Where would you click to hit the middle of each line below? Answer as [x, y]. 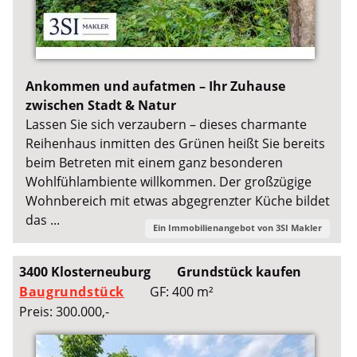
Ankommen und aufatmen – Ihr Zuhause [156, 86]
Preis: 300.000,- [65, 312]
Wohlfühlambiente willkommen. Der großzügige [169, 181]
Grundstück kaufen [239, 272]
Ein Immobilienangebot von [214, 228]
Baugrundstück [72, 292]
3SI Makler [298, 228]
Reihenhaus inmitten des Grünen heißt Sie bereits [176, 143]
